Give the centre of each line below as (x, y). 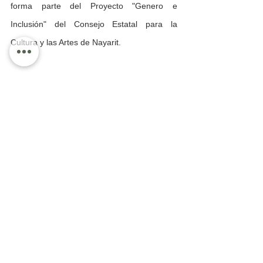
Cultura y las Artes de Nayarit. (66, 43)
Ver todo (172, 151)
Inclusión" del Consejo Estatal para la (94, 24)
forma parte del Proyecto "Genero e (94, 6)
